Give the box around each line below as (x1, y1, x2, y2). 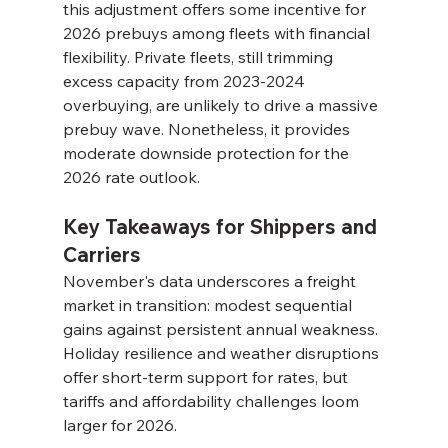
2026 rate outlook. (62, 167, 200, 188)
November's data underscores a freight (62, 271, 360, 292)
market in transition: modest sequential (62, 295, 356, 316)
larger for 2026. (62, 415, 177, 436)
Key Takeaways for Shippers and (62, 214, 382, 240)
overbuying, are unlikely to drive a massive (62, 95, 382, 116)
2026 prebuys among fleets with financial (62, 23, 374, 44)
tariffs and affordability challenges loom (62, 391, 363, 412)
